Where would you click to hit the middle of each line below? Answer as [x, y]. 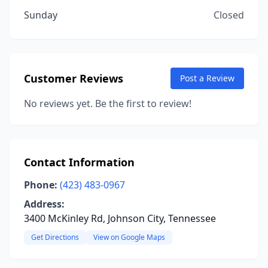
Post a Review [207, 78]
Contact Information [79, 162]
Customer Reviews [74, 78]
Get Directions [55, 237]
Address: [44, 204]
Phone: [41, 185]
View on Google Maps [129, 237]
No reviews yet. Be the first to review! [108, 103]
